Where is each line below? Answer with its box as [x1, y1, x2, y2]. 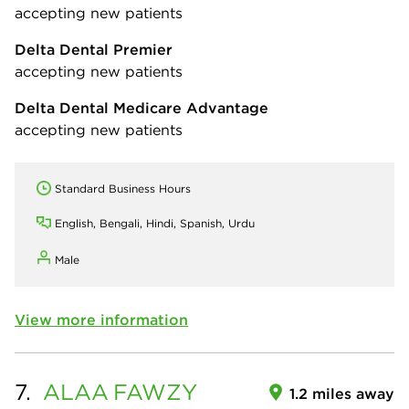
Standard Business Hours [55, 182, 191, 196]
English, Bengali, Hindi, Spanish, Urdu [55, 216, 255, 231]
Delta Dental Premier [15, 40, 173, 59]
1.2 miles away [289, 384, 394, 404]
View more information [15, 310, 188, 330]
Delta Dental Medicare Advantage [15, 99, 268, 118]
